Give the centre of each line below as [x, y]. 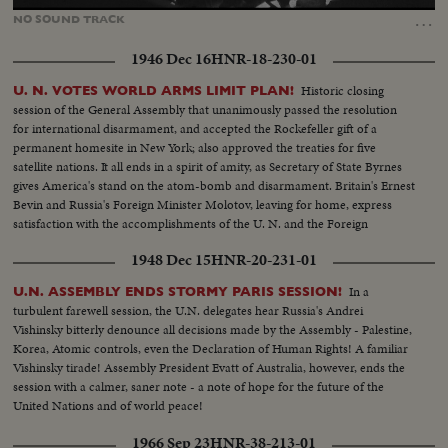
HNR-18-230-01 [264, 59]
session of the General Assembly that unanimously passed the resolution [205, 110]
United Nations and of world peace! [108, 406]
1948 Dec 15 [171, 260]
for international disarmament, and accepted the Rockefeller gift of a [195, 129]
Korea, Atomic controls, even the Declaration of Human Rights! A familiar [211, 349]
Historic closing [343, 91]
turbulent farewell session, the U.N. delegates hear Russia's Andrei [188, 311]
